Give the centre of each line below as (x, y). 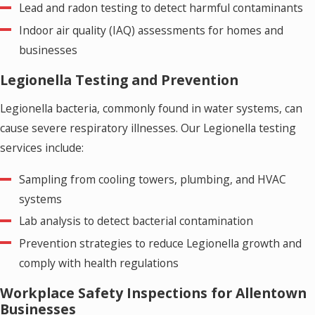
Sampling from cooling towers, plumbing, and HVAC (153, 180)
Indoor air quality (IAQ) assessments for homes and (152, 30)
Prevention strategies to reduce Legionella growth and (161, 243)
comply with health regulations (99, 263)
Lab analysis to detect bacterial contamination (136, 221)
